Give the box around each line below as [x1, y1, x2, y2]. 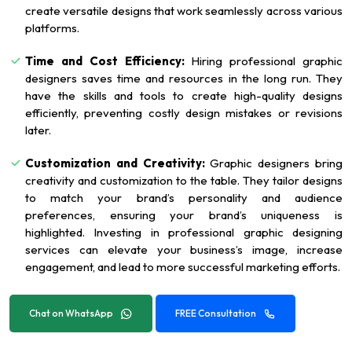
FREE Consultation [175, 306, 256, 319]
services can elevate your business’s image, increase [25, 241, 343, 257]
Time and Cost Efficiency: [25, 53, 185, 68]
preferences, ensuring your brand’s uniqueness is [25, 207, 343, 222]
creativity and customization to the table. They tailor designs [25, 172, 343, 188]
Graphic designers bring [204, 155, 343, 170]
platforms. [25, 20, 79, 35]
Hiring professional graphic [184, 53, 343, 68]
